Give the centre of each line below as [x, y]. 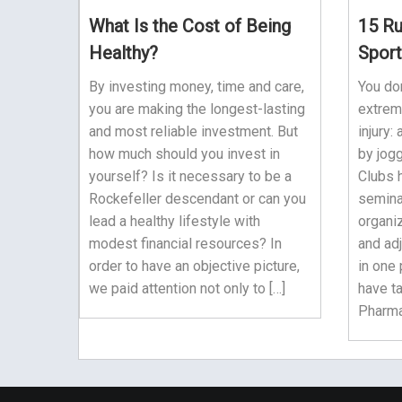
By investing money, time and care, [197, 86]
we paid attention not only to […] [187, 288]
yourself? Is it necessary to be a [190, 176]
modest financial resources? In [185, 243]
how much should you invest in [184, 153]
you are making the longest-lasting [197, 109]
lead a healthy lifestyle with [175, 221]
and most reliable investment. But [193, 131]
